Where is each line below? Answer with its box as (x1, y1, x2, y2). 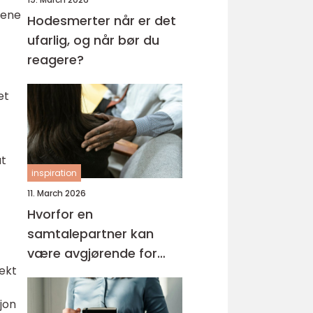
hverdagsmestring (27, 264, 143, 282)
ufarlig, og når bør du (27, 31, 159, 49)
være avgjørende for (27, 245, 157, 262)
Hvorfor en (27, 205, 93, 223)
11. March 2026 (27, 187, 86, 199)
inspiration (31, 167, 77, 179)
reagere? (27, 51, 84, 68)
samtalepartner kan (27, 225, 154, 242)
